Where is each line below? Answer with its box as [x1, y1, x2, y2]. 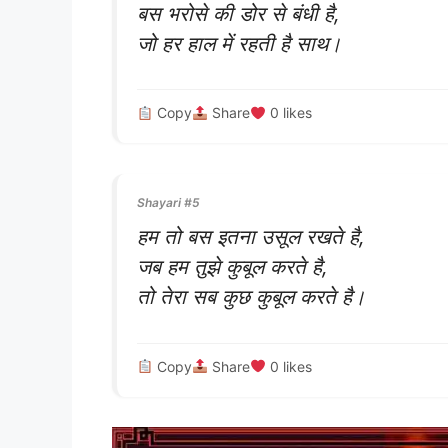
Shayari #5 [137, 194, 200, 210]
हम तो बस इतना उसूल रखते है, [137, 223, 365, 249]
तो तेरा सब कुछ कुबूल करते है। [137, 283, 366, 309]
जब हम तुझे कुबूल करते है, [137, 253, 328, 279]
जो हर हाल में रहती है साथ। [137, 30, 342, 56]
